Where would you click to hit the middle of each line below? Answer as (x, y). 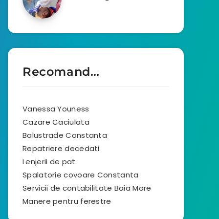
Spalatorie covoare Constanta (81, 175)
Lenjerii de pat (49, 162)
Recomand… (61, 72)
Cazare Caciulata (56, 122)
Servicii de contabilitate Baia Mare (87, 188)
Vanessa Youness (56, 109)
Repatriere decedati (61, 148)
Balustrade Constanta (65, 135)
